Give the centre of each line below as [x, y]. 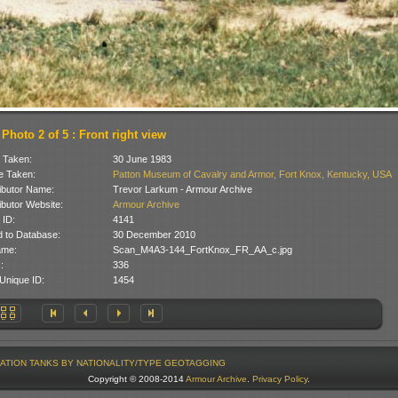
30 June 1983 [142, 159]
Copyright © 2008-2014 [137, 379]
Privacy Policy [280, 379]
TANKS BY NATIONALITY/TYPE [95, 363]
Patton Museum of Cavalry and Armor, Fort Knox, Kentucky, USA [252, 175]
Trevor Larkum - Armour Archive [182, 190]
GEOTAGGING [195, 363]
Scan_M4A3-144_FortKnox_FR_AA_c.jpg [202, 250]
